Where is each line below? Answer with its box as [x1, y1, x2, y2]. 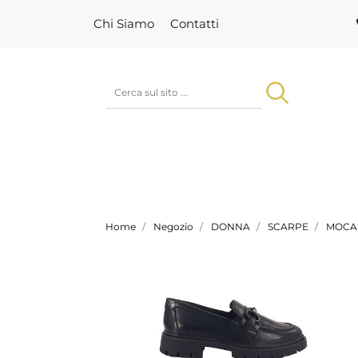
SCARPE [268, 221, 308, 233]
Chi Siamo [93, 16, 154, 31]
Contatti [170, 16, 219, 31]
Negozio [153, 221, 193, 233]
